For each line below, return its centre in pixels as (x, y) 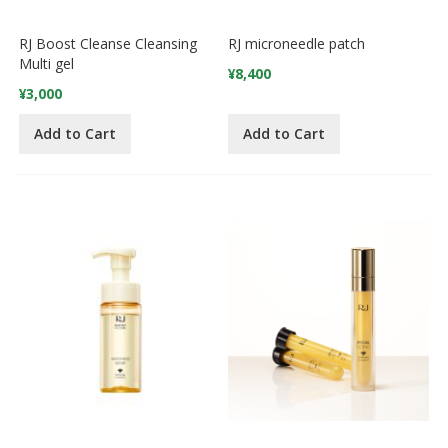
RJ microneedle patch (297, 43)
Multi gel (47, 63)
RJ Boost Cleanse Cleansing (108, 43)
